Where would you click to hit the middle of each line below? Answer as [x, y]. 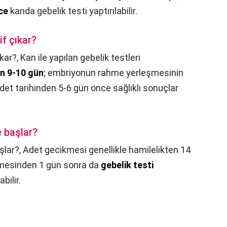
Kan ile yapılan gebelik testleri [80, 57]
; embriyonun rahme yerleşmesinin [113, 72]
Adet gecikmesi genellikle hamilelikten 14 [107, 149]
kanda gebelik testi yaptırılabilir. [73, 11]
